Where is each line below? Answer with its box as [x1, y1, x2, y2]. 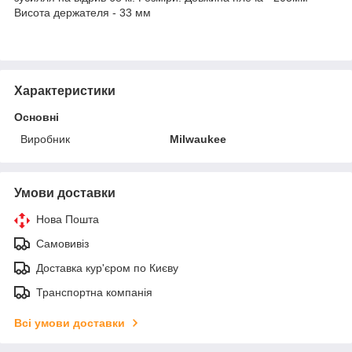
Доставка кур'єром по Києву [36, 261, 178, 274]
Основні [14, 110, 59, 123]
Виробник [20, 132, 70, 145]
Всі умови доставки [14, 316, 125, 329]
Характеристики [14, 83, 115, 97]
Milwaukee [170, 132, 227, 145]
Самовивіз [36, 236, 89, 250]
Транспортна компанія [36, 285, 152, 299]
